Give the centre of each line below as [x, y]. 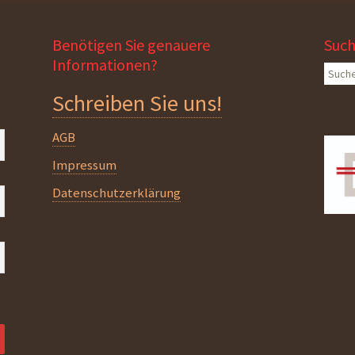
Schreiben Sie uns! [137, 103]
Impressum [85, 165]
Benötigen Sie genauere [132, 45]
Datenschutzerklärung [117, 193]
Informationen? [105, 65]
